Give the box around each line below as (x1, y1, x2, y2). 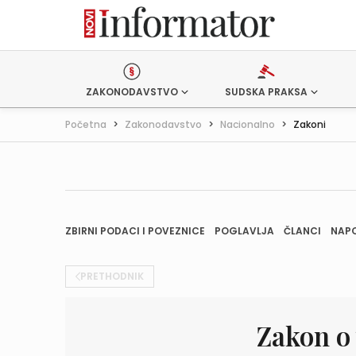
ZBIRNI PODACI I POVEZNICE (65, 224, 205, 238)
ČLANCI (284, 224, 321, 238)
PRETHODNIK (80, 269, 144, 283)
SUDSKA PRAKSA (224, 85, 308, 99)
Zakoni (293, 118, 326, 131)
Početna (65, 118, 106, 131)
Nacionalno (220, 118, 275, 131)
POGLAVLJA (215, 224, 274, 238)
